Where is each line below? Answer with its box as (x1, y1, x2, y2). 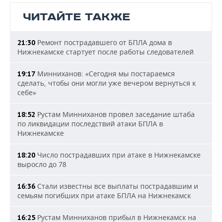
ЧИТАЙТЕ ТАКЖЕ (23, 10, 130, 24)
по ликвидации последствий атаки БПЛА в (17, 119, 163, 129)
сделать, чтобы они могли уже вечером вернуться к (17, 78, 196, 88)
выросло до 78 (17, 160, 66, 169)
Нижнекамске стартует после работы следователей (17, 47, 194, 57)
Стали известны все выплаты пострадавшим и (35, 181, 198, 191)
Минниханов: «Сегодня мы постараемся (35, 69, 175, 79)
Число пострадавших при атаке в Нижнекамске (35, 150, 201, 160)
